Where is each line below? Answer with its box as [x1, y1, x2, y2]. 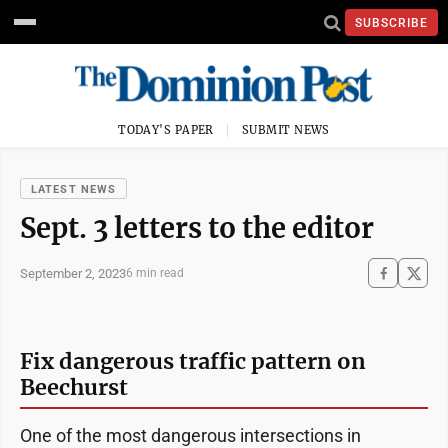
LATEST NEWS [31, 183, 117, 196]
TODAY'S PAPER [118, 123, 214, 137]
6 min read [126, 266, 184, 280]
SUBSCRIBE [355, 15, 428, 30]
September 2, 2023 [20, 265, 126, 281]
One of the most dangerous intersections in [20, 424, 361, 446]
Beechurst [20, 373, 128, 401]
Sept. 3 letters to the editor [20, 211, 374, 245]
